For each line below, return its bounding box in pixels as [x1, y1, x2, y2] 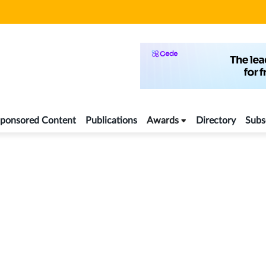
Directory [196, 116, 236, 126]
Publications [85, 116, 137, 126]
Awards [147, 116, 179, 126]
